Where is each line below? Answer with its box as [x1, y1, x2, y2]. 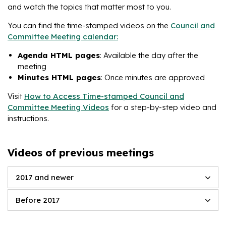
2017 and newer [16, 173, 74, 182]
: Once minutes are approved [101, 73, 205, 82]
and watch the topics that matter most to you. [8, 2, 171, 12]
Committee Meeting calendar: [8, 32, 118, 41]
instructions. [8, 114, 49, 123]
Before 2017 [16, 195, 60, 205]
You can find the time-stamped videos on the [8, 21, 171, 30]
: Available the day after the [100, 50, 198, 60]
